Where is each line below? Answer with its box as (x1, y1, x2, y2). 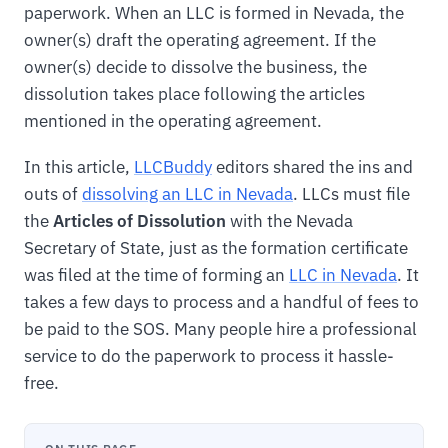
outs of (24, 182, 82, 205)
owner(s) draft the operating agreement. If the (24, 28, 376, 51)
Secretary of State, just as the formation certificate (24, 236, 408, 259)
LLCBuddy (134, 155, 212, 178)
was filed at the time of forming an (24, 263, 289, 286)
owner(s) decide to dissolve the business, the (24, 55, 367, 78)
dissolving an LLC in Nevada (82, 182, 293, 205)
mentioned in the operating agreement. (24, 109, 322, 132)
